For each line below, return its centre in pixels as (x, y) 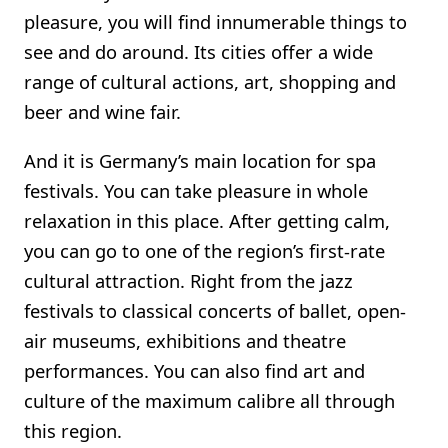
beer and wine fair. (102, 112)
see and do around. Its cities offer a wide (198, 52)
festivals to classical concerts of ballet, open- (215, 310)
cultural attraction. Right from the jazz (188, 280)
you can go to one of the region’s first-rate (204, 250)
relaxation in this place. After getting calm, (207, 220)
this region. (73, 430)
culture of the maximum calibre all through (209, 400)
